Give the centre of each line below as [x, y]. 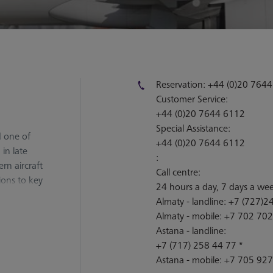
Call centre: [178, 173]
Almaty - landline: [192, 202]
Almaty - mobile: [190, 217]
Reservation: [182, 85]
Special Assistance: [193, 129]
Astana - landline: [191, 231]
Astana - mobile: [190, 261]
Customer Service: [192, 100]
